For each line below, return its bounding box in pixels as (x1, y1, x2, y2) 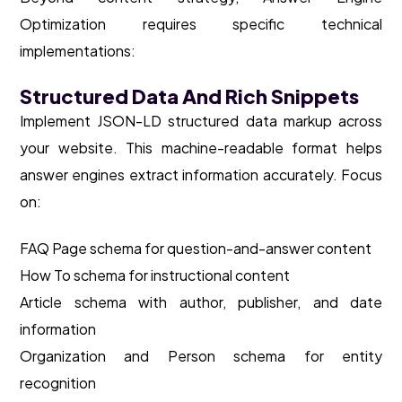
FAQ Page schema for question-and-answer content (20, 239, 371, 258)
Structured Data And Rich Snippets (20, 83, 359, 109)
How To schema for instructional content (20, 266, 290, 285)
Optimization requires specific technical (20, 14, 382, 34)
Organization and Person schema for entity (20, 346, 382, 366)
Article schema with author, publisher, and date (20, 293, 382, 312)
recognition (20, 373, 96, 393)
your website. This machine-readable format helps (20, 138, 382, 158)
